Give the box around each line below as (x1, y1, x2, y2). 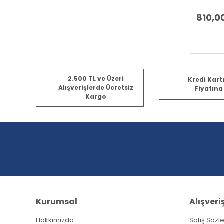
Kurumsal (36, 195, 77, 207)
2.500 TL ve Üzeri (67, 74, 124, 83)
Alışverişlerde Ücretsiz (58, 83, 133, 92)
